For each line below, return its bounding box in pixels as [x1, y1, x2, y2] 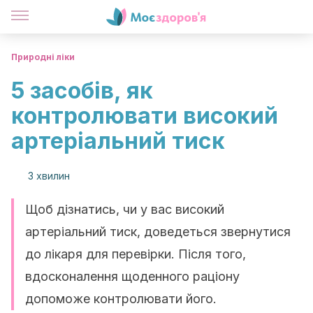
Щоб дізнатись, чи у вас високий [25, 202, 224, 217]
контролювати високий [11, 102, 278, 129]
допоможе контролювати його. [25, 291, 217, 306]
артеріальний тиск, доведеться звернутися [25, 224, 291, 239]
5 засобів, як [11, 77, 153, 104]
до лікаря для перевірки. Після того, [25, 247, 246, 261]
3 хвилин [28, 170, 70, 182]
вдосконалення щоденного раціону [25, 269, 240, 284]
